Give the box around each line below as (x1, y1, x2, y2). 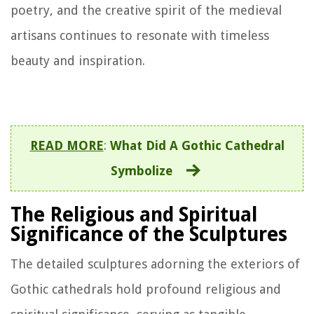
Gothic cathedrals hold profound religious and (11, 282, 281, 297)
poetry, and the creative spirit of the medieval (11, 3, 282, 18)
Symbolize (110, 163, 172, 179)
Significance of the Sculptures (11, 223, 287, 247)
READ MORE (29, 138, 104, 153)
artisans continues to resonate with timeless (11, 28, 269, 43)
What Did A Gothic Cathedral (109, 138, 285, 153)
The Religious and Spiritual (11, 203, 257, 227)
